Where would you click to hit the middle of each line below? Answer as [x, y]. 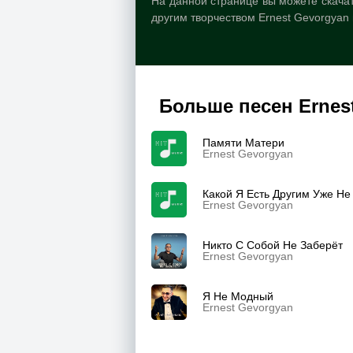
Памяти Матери [243, 143]
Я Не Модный [238, 296]
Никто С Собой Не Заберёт [273, 245]
